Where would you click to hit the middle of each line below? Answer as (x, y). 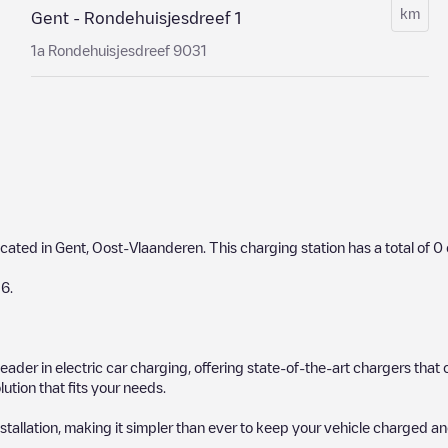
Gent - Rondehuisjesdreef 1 (135, 18)
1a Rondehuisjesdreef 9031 (118, 50)
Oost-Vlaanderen (147, 247)
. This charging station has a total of (318, 247)
